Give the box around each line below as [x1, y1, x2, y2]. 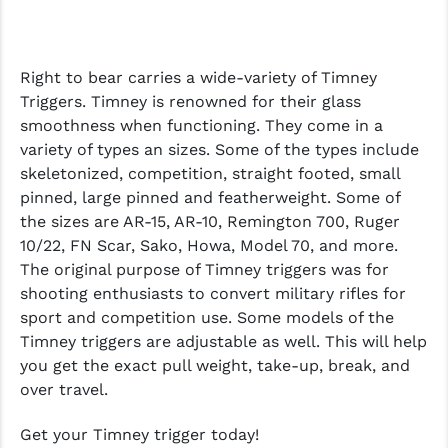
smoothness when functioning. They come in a [20, 116, 383, 136]
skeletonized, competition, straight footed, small [20, 164, 400, 184]
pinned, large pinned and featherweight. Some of [20, 188, 400, 208]
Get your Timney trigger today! [20, 425, 259, 445]
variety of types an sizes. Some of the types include [20, 140, 419, 160]
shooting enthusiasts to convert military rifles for [20, 284, 406, 304]
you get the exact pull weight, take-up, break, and [20, 356, 410, 376]
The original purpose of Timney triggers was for [20, 260, 389, 280]
